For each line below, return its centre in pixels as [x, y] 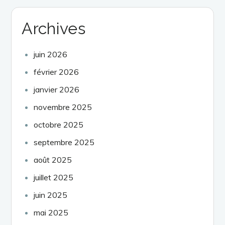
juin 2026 [51, 54]
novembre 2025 [63, 107]
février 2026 [57, 72]
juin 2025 [51, 195]
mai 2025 [51, 212]
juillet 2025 [54, 177]
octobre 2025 [59, 124]
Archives [53, 28]
